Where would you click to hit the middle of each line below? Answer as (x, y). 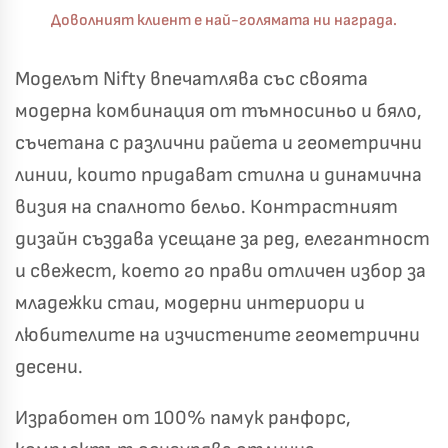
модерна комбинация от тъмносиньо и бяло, (218, 110)
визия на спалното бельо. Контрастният (206, 206)
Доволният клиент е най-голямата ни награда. (223, 21)
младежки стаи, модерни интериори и (190, 302)
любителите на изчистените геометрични (217, 334)
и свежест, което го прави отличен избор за (220, 270)
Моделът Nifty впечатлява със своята (191, 78)
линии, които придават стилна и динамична (218, 174)
